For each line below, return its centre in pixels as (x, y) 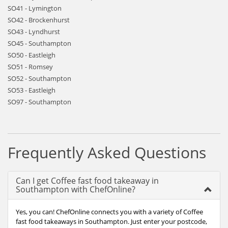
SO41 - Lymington (35, 8)
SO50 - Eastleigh (32, 55)
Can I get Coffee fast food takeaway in (87, 181)
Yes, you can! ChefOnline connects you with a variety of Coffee (109, 212)
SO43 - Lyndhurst (34, 32)
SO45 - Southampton (39, 43)
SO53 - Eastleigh (32, 90)
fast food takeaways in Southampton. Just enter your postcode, (111, 221)
